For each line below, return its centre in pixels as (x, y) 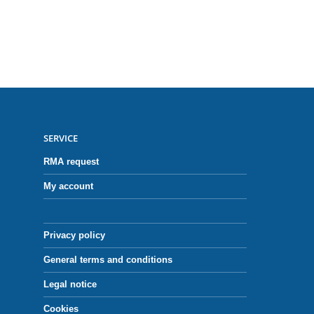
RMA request (71, 162)
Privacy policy (74, 235)
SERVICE (61, 138)
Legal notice (70, 285)
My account (68, 186)
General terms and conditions (108, 260)
